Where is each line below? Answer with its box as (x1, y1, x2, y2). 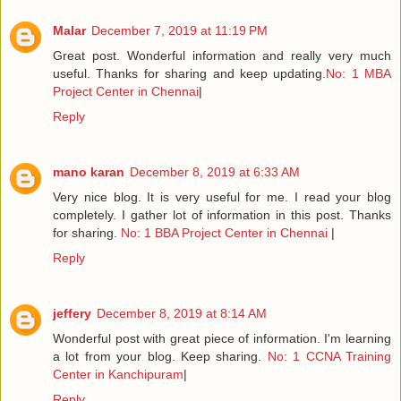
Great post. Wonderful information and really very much (53, 47, 391, 63)
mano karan (53, 164, 124, 179)
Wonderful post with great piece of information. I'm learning (53, 330, 391, 346)
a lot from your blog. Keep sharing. (53, 348, 268, 363)
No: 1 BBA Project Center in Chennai (117, 225, 331, 240)
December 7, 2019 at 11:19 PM (91, 22, 268, 38)
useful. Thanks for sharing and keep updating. (53, 65, 327, 81)
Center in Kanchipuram (53, 366, 183, 381)
